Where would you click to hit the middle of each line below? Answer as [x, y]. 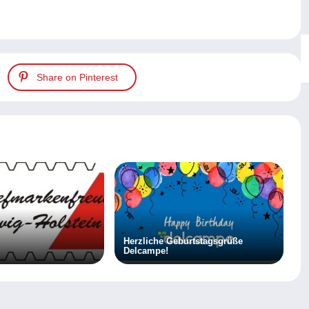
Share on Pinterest [77, 77]
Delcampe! [146, 251]
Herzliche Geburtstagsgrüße [183, 241]
